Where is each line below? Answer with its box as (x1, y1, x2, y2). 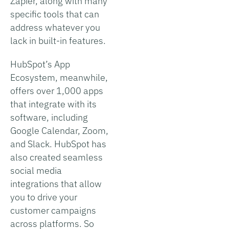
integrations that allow (10, 177, 102, 190)
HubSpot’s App (10, 58, 70, 70)
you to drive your (10, 191, 77, 203)
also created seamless (10, 151, 103, 163)
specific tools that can (10, 8, 99, 20)
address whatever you (10, 21, 100, 33)
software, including (10, 111, 88, 123)
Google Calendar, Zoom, (10, 124, 108, 136)
